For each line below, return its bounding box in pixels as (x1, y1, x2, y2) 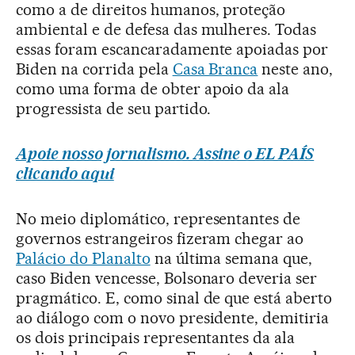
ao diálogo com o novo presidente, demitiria (16, 307, 330, 327)
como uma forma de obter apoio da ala (16, 78, 290, 98)
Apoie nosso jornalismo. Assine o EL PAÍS (16, 143, 315, 163)
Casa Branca (172, 59, 258, 78)
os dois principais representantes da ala (16, 327, 296, 347)
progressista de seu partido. (16, 98, 212, 118)
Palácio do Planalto (16, 248, 151, 268)
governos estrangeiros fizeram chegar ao (16, 228, 304, 248)
